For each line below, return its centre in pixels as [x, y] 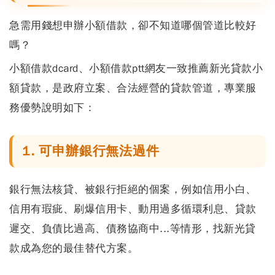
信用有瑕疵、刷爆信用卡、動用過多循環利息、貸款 [133, 209]
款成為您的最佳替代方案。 [74, 248]
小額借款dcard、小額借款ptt [77, 68]
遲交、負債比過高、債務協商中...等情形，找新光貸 [133, 228]
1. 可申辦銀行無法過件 [91, 151]
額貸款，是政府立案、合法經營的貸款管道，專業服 [133, 88]
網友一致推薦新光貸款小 [203, 68]
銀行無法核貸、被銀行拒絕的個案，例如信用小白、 [133, 189]
